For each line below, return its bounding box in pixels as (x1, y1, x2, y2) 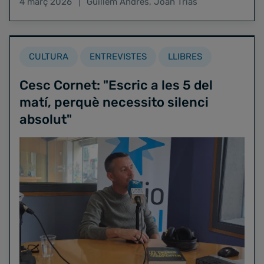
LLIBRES (168, 51, 202, 62)
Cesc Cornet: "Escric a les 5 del (19, 77, 213, 93)
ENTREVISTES (90, 51, 147, 62)
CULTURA (29, 51, 68, 62)
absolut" (19, 111, 72, 127)
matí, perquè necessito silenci (19, 94, 209, 110)
